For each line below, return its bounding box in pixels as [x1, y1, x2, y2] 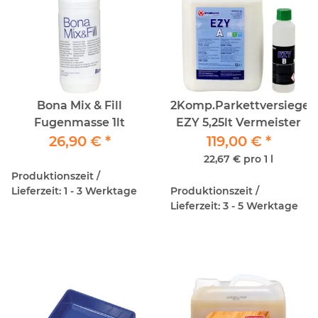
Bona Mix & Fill [37, 98, 122, 112]
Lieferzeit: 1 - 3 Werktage [11, 184, 137, 197]
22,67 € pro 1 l [204, 152, 273, 165]
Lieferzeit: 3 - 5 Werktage [170, 199, 298, 212]
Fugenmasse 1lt [34, 115, 125, 129]
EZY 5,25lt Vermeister [176, 115, 301, 129]
